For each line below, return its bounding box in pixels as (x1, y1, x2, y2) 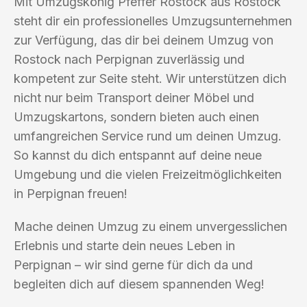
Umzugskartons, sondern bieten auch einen (14, 109, 259, 124)
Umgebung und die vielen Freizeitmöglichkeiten (14, 167, 282, 182)
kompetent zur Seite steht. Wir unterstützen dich (14, 71, 286, 86)
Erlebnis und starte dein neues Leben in (14, 238, 235, 253)
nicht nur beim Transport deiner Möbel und (14, 90, 254, 105)
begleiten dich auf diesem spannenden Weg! (14, 276, 265, 291)
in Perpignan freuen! (14, 186, 127, 201)
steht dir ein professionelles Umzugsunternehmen (14, 13, 292, 28)
